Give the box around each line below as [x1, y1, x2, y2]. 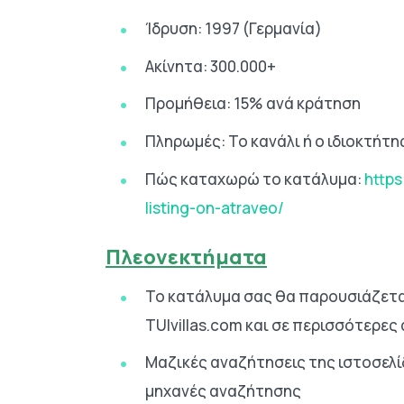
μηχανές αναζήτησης [145, 381, 301, 402]
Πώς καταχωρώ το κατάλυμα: [145, 168, 364, 189]
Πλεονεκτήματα [106, 242, 267, 271]
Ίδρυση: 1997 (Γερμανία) [145, 18, 322, 40]
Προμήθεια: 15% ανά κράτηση [145, 93, 361, 115]
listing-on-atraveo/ [145, 197, 284, 218]
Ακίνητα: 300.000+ [145, 55, 276, 77]
